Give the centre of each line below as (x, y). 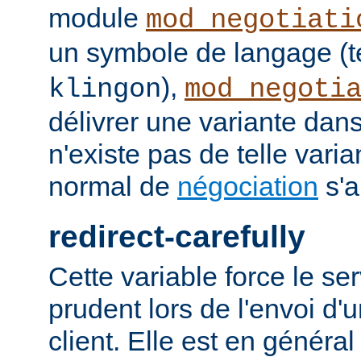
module (97, 18)
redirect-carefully (177, 237)
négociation (248, 187)
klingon (105, 90)
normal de (113, 187)
